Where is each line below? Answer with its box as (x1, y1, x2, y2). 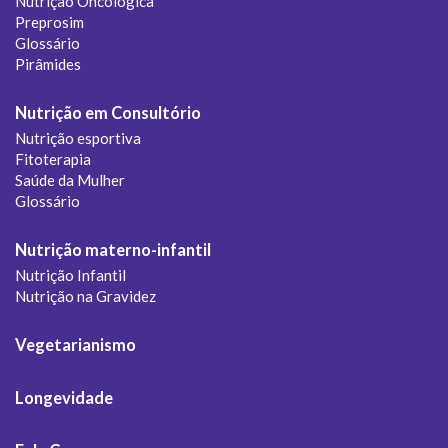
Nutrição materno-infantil (15, 239, 211, 260)
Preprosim (15, 12, 84, 31)
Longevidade (15, 387, 113, 408)
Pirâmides (15, 54, 81, 73)
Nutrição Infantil (15, 265, 126, 284)
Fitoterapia (15, 149, 91, 168)
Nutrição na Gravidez (15, 286, 156, 305)
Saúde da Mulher (15, 170, 125, 189)
